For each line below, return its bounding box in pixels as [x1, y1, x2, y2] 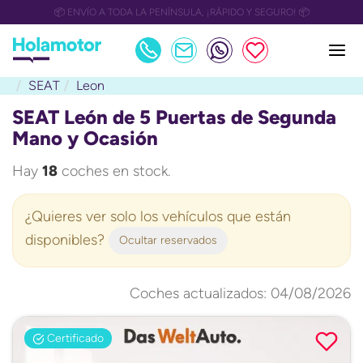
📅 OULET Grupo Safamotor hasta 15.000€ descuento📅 [59, 6, 304, 18]
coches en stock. [58, 162, 170, 180]
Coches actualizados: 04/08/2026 [130, 284, 351, 302]
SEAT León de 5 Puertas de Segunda [12, 105, 336, 129]
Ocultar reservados [119, 233, 217, 247]
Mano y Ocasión [12, 126, 158, 150]
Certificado [44, 331, 104, 345]
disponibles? [25, 230, 109, 249]
